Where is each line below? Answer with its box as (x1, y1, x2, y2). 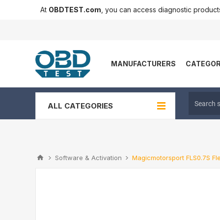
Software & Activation (55, 154, 122, 162)
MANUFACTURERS (111, 59, 176, 68)
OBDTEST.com (49, 5, 101, 14)
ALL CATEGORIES (48, 101, 113, 110)
